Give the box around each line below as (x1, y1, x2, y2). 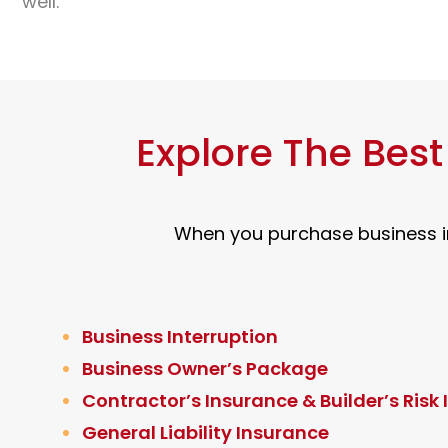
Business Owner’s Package (82, 356, 328, 382)
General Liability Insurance (82, 420, 329, 446)
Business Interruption (82, 324, 278, 350)
